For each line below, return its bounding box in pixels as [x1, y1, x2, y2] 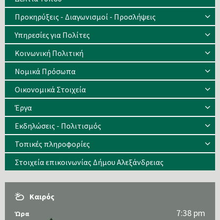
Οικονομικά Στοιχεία [15, 84, 86, 95]
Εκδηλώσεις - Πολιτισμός [15, 121, 101, 131]
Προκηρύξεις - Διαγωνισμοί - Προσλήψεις [15, 12, 156, 22]
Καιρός [29, 192, 55, 202]
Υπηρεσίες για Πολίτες [15, 30, 90, 40]
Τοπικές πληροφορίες [15, 139, 90, 149]
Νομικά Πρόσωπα [15, 66, 76, 77]
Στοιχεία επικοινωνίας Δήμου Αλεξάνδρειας [15, 157, 164, 167]
